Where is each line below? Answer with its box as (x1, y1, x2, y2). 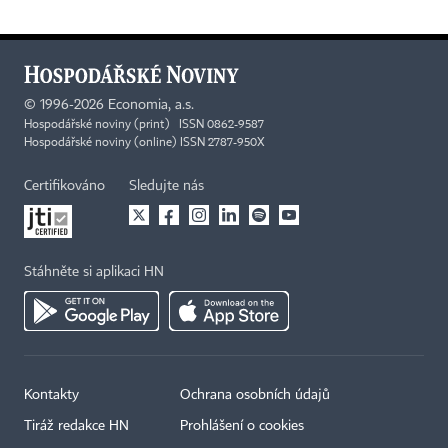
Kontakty (24, 387, 79, 402)
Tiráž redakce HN (24, 418, 129, 433)
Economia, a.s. (108, 97, 194, 112)
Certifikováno (24, 178, 105, 193)
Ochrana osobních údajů (180, 387, 330, 402)
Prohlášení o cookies (180, 418, 304, 433)
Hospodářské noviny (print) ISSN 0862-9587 (24, 118, 264, 131)
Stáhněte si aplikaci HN (24, 264, 164, 279)
